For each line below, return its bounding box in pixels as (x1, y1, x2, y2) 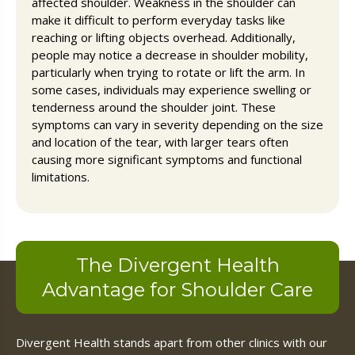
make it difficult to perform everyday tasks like (32, 11, 285, 28)
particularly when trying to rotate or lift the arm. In (32, 63, 305, 80)
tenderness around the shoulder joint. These (32, 98, 276, 115)
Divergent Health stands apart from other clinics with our (16, 334, 327, 350)
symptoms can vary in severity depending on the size (32, 116, 323, 132)
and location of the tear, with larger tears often (32, 133, 288, 150)
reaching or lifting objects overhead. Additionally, (32, 29, 296, 45)
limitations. (32, 168, 90, 185)
